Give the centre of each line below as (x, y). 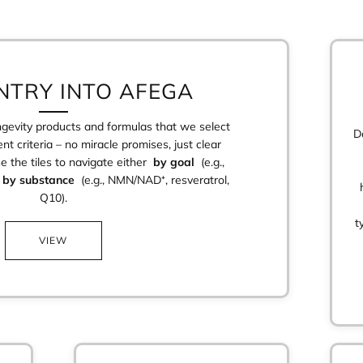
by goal (174, 162)
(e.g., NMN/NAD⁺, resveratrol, (152, 179)
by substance (39, 179)
